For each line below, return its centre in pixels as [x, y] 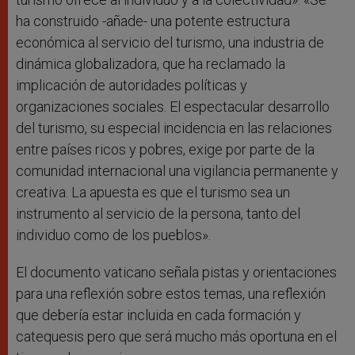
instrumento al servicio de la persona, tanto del [158, 214]
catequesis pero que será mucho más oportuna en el [176, 337]
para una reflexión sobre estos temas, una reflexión [171, 294]
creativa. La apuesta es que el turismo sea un [153, 193]
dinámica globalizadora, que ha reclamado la [151, 64]
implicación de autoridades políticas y [132, 86]
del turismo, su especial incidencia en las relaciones [174, 128]
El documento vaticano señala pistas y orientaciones [176, 273]
